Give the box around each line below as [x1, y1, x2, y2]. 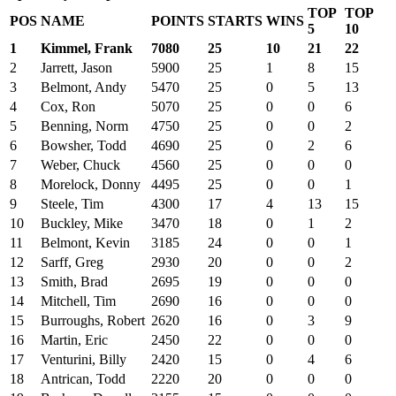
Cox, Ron [41, 98, 95, 114]
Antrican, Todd [41, 370, 126, 386]
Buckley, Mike [41, 215, 123, 231]
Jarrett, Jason [41, 59, 112, 75]
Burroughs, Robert [41, 312, 145, 328]
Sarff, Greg [41, 254, 103, 270]
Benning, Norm [41, 118, 128, 133]
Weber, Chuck [41, 156, 120, 172]
